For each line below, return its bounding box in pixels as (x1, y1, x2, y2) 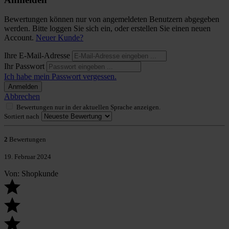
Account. (4, 33, 36, 42)
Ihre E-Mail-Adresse (4, 51, 72, 60)
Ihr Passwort (4, 62, 47, 71)
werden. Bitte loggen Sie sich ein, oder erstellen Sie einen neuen (4, 24, 211, 33)
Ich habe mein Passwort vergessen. (4, 72, 117, 81)
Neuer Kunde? (36, 33, 83, 42)
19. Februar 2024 (4, 153, 51, 161)
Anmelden (8, 83, 38, 91)
